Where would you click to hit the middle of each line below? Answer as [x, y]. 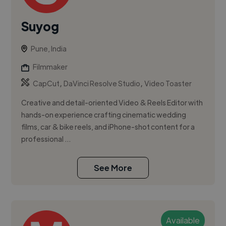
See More [113, 168]
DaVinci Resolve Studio [102, 83]
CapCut [46, 83]
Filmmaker [50, 67]
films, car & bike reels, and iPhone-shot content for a [108, 127]
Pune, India [49, 49]
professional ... [46, 139]
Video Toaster [168, 83]
